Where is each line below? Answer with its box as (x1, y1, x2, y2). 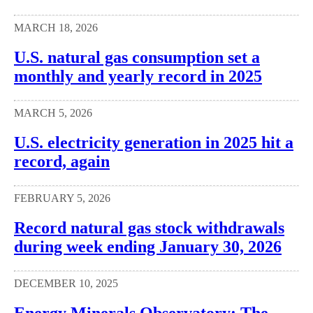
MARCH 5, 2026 (14, 107, 92, 119)
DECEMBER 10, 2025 (14, 277, 118, 289)
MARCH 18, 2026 (14, 22, 98, 34)
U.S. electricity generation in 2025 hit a (14, 133, 293, 152)
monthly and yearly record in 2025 (14, 67, 262, 86)
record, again (14, 152, 110, 171)
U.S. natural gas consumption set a (14, 48, 260, 67)
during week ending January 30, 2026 (14, 237, 282, 256)
